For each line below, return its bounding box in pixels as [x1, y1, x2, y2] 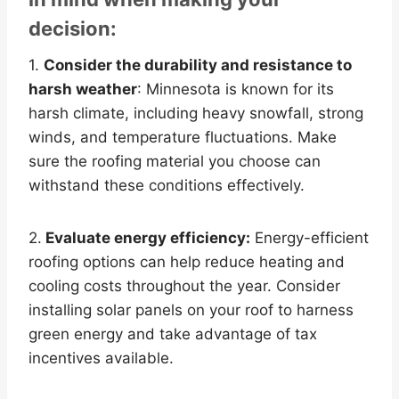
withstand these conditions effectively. [28, 175, 305, 194]
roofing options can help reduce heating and [28, 252, 345, 271]
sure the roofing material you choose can [28, 151, 321, 170]
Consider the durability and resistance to [44, 55, 352, 74]
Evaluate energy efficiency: [42, 228, 250, 247]
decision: [28, 16, 117, 40]
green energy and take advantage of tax [28, 324, 317, 343]
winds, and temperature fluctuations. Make [28, 127, 337, 146]
